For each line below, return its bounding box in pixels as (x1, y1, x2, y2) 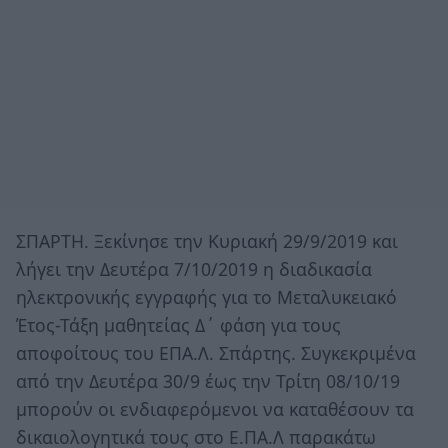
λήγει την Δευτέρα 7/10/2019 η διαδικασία (16, 256, 372, 281)
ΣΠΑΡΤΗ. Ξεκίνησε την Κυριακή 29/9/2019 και (16, 228, 398, 253)
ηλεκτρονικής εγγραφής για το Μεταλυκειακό (16, 284, 397, 309)
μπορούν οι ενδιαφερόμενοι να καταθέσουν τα (16, 396, 414, 421)
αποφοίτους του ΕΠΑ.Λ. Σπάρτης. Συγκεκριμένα (16, 340, 416, 365)
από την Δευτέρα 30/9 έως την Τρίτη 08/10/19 (16, 368, 400, 393)
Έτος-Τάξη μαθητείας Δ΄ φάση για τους (16, 312, 341, 337)
